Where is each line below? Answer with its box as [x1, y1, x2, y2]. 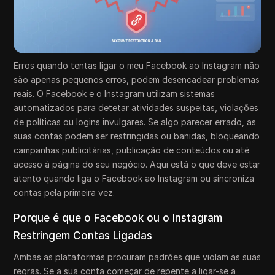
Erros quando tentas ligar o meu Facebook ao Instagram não [14, 60, 260, 71]
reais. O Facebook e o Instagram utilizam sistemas [14, 88, 215, 99]
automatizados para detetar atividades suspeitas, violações [14, 103, 259, 114]
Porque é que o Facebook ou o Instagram [14, 212, 223, 225]
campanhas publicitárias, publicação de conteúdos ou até [14, 145, 250, 156]
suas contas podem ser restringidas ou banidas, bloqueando [14, 131, 260, 142]
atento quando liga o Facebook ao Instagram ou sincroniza [14, 173, 255, 184]
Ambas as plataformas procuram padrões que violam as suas [14, 252, 261, 263]
